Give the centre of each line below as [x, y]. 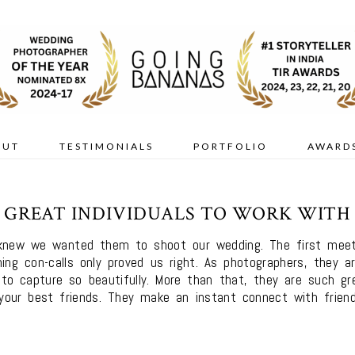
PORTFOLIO [230, 147]
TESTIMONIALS [106, 147]
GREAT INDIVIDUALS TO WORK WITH [177, 214]
